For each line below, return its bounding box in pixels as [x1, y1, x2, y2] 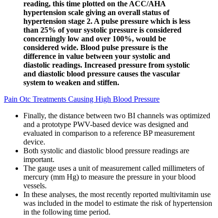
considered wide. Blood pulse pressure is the [23, 43, 168, 52]
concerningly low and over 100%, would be [23, 34, 166, 43]
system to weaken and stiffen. [23, 78, 119, 87]
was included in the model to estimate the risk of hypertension [23, 199, 212, 207]
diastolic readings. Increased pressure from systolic [23, 60, 190, 69]
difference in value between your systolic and [23, 52, 170, 60]
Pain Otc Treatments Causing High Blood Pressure [4, 94, 160, 103]
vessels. [23, 181, 47, 190]
